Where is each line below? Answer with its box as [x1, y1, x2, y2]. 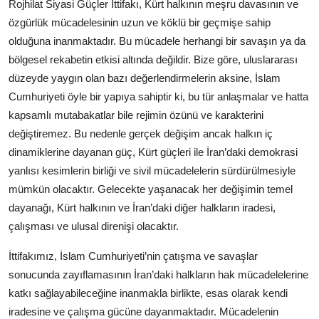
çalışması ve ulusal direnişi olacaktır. [9, 220, 179, 233]
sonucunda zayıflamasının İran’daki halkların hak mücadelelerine [9, 268, 308, 281]
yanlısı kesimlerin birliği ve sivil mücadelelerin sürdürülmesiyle [9, 164, 296, 177]
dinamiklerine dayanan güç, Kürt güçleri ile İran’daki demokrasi [9, 146, 298, 159]
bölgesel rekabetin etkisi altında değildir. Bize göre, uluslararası [9, 53, 298, 66]
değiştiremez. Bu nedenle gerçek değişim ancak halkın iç [9, 127, 273, 140]
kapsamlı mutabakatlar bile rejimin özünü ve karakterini [9, 109, 263, 122]
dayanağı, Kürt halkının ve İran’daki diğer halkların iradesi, [9, 202, 276, 214]
